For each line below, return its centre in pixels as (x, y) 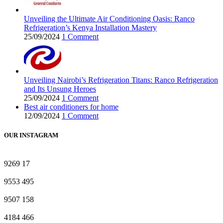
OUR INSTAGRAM (31, 135)
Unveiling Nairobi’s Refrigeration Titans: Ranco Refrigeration (121, 80)
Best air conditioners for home (71, 107)
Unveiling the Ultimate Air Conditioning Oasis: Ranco (109, 18)
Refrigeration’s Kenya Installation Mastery (90, 27)
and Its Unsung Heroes (60, 89)
